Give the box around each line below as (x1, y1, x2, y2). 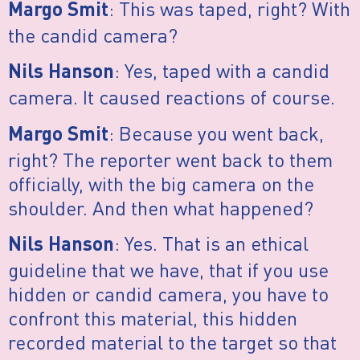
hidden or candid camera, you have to (8, 281, 329, 307)
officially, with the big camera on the (8, 170, 314, 196)
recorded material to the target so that (8, 329, 337, 355)
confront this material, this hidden (8, 305, 297, 331)
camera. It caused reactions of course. (8, 84, 335, 110)
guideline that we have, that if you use (8, 257, 329, 283)
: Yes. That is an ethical (114, 231, 309, 256)
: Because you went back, (108, 120, 324, 145)
